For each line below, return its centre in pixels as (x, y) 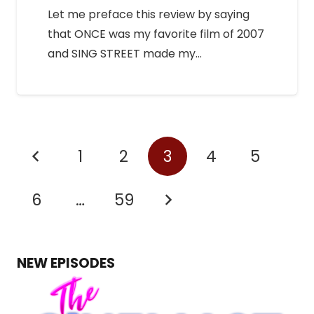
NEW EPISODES (66, 264)
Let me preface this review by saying (149, 15)
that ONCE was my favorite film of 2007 (156, 34)
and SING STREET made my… (125, 54)
